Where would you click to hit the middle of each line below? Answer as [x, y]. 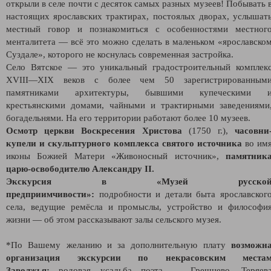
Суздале [22, 54]
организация [42, 257]
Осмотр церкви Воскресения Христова [94, 130]
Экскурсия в [81, 181]
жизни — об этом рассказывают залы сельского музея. [114, 219]
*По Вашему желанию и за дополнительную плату [119, 245]
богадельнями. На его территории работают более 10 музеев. [128, 118]
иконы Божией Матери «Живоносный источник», [116, 156]
